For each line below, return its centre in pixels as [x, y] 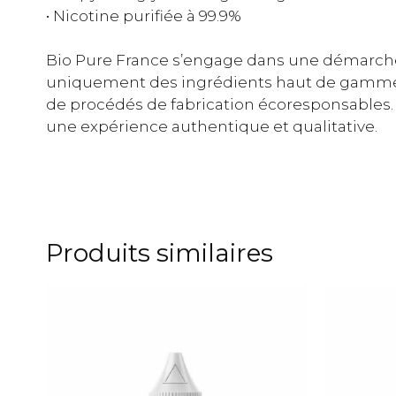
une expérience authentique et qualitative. [212, 126]
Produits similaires [160, 253]
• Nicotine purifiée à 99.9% [144, 15]
